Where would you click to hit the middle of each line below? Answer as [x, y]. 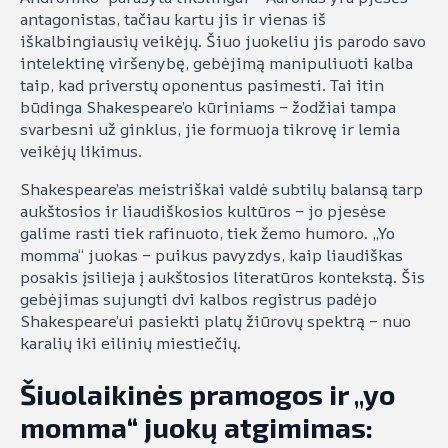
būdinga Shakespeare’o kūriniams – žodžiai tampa [208, 107]
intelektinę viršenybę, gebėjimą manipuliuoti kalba [216, 63]
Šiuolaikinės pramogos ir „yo [207, 393]
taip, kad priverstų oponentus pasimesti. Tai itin [202, 85]
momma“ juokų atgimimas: [196, 426]
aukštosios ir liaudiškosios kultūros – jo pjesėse [203, 211]
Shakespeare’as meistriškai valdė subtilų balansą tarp [221, 189]
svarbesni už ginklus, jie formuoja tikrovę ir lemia [210, 129]
